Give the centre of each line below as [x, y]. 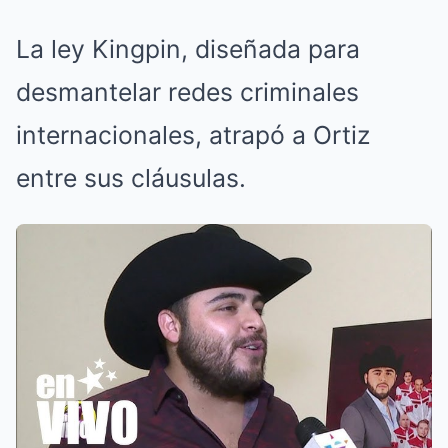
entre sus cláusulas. [131, 178]
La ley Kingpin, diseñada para [188, 49]
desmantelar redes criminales [187, 92]
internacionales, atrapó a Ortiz [193, 135]
